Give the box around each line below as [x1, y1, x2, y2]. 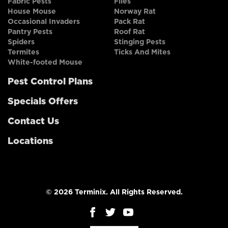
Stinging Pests [114, 38, 165, 46]
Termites [8, 48, 39, 56]
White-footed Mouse [8, 59, 82, 66]
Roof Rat [114, 28, 145, 36]
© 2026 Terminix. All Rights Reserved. [45, 188, 183, 196]
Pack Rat [114, 18, 145, 25]
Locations [8, 136, 53, 146]
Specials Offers [8, 97, 78, 106]
